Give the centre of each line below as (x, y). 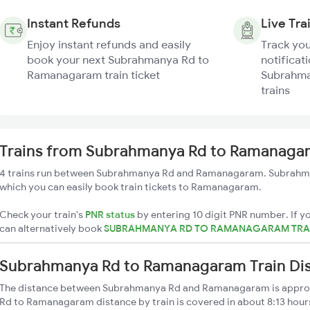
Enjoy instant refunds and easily (109, 44)
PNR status (110, 215)
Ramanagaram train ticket (93, 75)
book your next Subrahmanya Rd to (118, 60)
